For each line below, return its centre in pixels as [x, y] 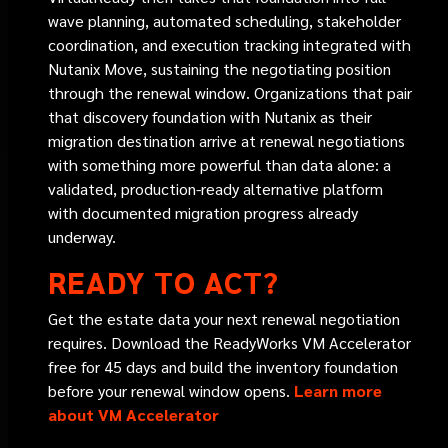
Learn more [338, 390]
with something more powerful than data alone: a [220, 164]
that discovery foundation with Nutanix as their [210, 116]
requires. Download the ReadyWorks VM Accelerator [230, 342]
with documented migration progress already [203, 212]
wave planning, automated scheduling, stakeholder [225, 20]
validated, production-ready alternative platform [216, 188]
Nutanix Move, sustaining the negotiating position [220, 68]
